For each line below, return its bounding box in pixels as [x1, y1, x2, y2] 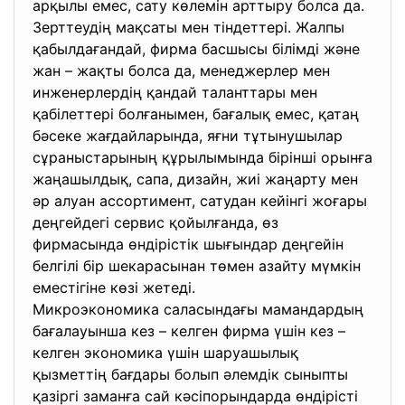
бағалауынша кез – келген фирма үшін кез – [33, 322, 345, 340]
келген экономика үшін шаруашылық [33, 344, 298, 362]
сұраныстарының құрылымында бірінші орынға [33, 148, 372, 166]
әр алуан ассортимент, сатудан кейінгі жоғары [33, 192, 367, 210]
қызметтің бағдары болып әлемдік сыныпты [33, 365, 348, 383]
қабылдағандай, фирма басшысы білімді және [33, 40, 360, 58]
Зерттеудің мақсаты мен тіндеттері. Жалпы [33, 18, 344, 36]
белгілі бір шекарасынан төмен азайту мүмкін [33, 257, 361, 275]
